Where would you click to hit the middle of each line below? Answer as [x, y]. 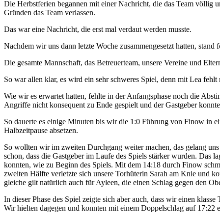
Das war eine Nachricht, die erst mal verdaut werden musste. [98, 29]
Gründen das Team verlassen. [50, 12]
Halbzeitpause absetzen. [41, 130]
